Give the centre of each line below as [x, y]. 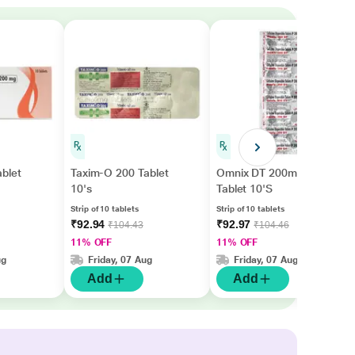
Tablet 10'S [244, 189]
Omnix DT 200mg [260, 173]
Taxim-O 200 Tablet [119, 173]
